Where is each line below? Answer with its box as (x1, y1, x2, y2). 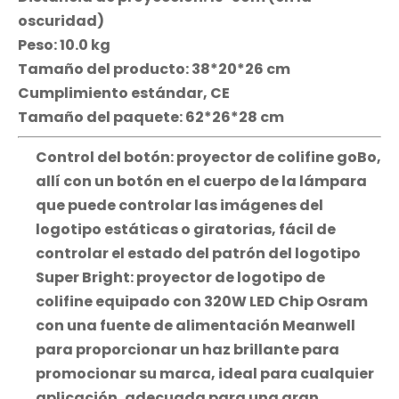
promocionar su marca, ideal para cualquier (36, 363, 374, 384)
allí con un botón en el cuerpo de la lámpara (36, 171, 367, 191)
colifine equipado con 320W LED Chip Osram (36, 291, 368, 312)
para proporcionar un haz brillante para (36, 339, 339, 360)
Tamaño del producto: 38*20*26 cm (18, 59, 290, 79)
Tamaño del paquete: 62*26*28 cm (18, 107, 284, 127)
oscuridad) (18, 11, 104, 31)
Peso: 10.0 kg (18, 35, 110, 55)
